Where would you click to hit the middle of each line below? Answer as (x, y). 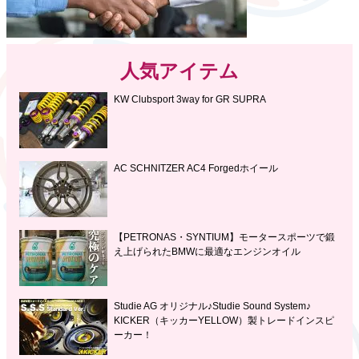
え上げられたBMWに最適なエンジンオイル (207, 252)
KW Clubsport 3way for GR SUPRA (190, 100)
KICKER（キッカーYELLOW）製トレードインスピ (224, 321)
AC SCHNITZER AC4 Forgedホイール (196, 169)
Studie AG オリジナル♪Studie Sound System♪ (212, 307)
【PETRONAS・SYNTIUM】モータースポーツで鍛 (224, 238)
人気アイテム (179, 71)
